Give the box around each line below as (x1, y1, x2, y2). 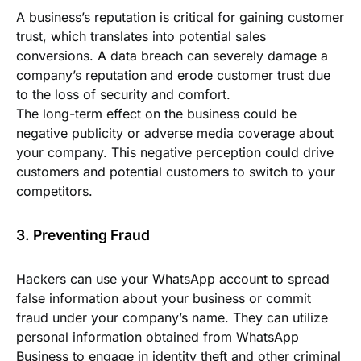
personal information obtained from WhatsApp (16, 329, 299, 345)
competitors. (16, 183, 93, 199)
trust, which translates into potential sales (16, 28, 266, 44)
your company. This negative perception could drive (16, 144, 334, 160)
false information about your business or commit (16, 290, 311, 306)
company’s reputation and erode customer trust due (16, 67, 330, 83)
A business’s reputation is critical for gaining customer (16, 9, 344, 25)
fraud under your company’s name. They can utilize (16, 309, 328, 326)
